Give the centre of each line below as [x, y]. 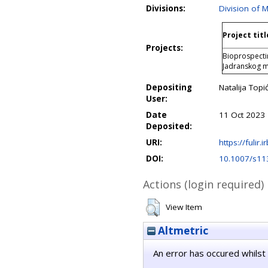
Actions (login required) [203, 184]
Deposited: [169, 126]
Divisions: [166, 8]
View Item [184, 207]
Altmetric [182, 231]
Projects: [165, 48]
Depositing [169, 87]
